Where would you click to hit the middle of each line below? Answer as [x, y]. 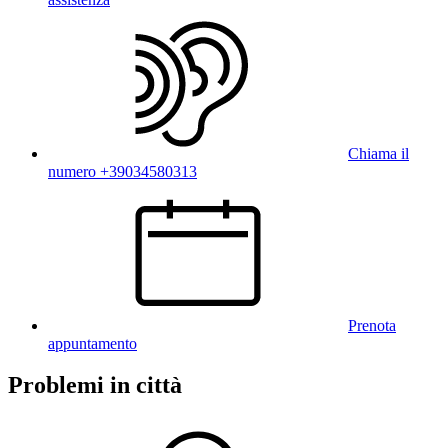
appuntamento [92, 343]
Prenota [372, 325]
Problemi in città [95, 385]
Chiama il [378, 153]
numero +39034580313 [122, 171]
